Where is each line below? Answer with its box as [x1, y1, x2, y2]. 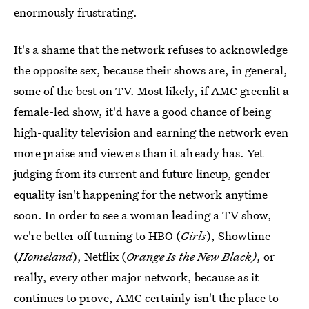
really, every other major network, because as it [14, 269, 259, 285]
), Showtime [206, 228, 270, 243]
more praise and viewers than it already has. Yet [14, 145, 263, 161]
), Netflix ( [72, 248, 126, 264]
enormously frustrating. [14, 4, 137, 20]
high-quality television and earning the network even [14, 124, 288, 140]
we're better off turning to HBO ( [14, 228, 181, 243]
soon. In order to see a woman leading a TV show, [14, 207, 272, 223]
